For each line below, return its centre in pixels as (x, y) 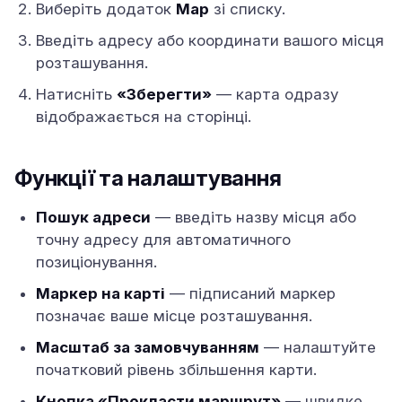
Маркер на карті (100, 293)
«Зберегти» (164, 94)
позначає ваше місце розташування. (174, 316)
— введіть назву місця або (253, 217)
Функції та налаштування (148, 178)
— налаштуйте (318, 347)
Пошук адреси (93, 217)
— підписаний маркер (250, 293)
